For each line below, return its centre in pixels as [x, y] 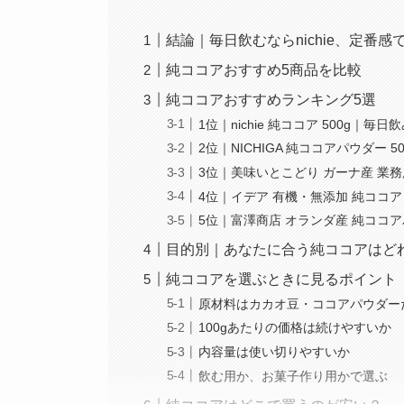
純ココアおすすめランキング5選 [271, 100]
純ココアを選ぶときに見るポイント [282, 280]
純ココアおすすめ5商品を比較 [264, 70]
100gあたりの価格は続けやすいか [295, 328]
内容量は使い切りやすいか [275, 352]
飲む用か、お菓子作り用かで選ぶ [294, 376]
